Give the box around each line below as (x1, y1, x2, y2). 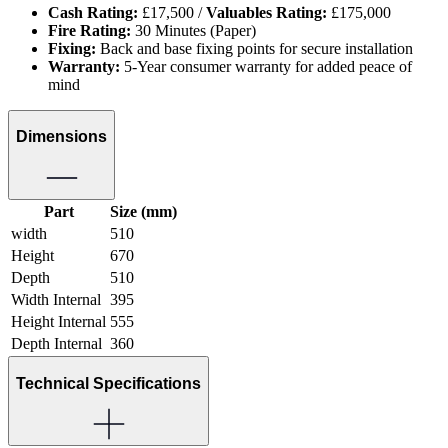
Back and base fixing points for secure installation (96, 39, 413, 57)
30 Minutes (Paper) (131, 21, 256, 39)
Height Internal (11, 313, 106, 331)
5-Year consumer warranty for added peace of (120, 57, 412, 75)
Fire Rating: (48, 21, 131, 39)
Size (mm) (110, 203, 177, 221)
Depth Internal (11, 335, 102, 353)
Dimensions (16, 128, 107, 146)
